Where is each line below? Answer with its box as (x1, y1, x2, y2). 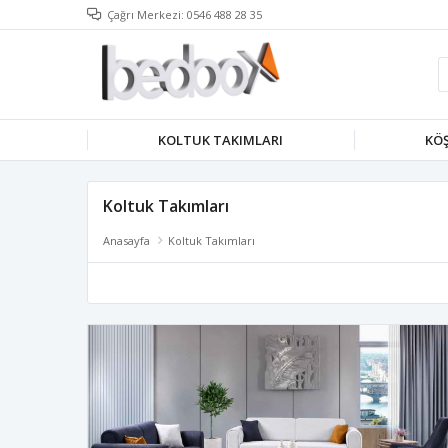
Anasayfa (103, 233, 150, 248)
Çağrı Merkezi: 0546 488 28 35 (107, 7, 262, 22)
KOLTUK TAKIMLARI (157, 131, 283, 149)
